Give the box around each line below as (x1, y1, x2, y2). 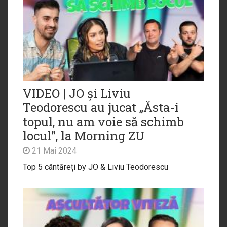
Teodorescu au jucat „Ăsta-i (23, 99, 179, 116)
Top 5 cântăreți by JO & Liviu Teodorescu (23, 162, 168, 172)
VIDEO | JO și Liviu (23, 85, 131, 102)
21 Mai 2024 (30, 146, 77, 156)
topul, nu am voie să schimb (23, 113, 184, 130)
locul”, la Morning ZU (23, 128, 144, 144)
